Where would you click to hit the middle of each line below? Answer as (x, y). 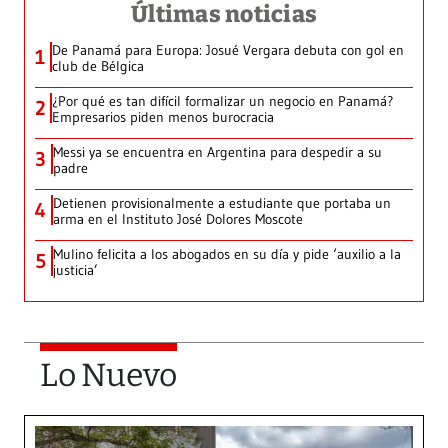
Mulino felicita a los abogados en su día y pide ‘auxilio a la (227, 254)
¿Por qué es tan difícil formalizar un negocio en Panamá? (222, 101)
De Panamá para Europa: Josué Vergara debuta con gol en (228, 50)
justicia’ (75, 270)
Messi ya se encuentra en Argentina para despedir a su (217, 152)
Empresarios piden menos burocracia (163, 117)
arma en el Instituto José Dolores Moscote (178, 219)
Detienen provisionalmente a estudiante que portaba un (222, 203)
